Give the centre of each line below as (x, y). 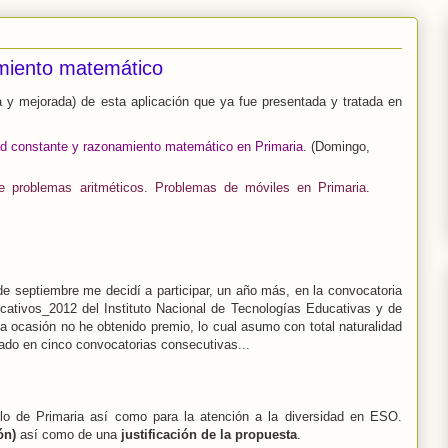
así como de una (68, 434)
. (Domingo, (337, 146)
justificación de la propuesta (209, 434)
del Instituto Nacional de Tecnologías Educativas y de (239, 308)
